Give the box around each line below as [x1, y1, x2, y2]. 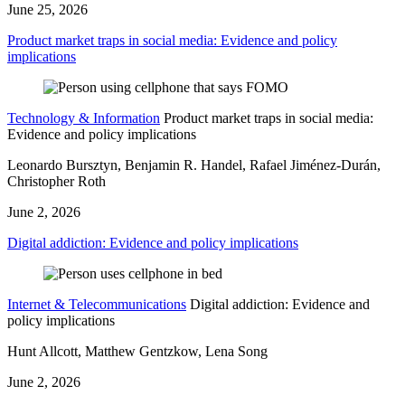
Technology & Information [7, 109, 160, 126]
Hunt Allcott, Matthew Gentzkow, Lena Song [7, 343, 268, 359]
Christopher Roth [7, 173, 106, 189]
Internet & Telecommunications [7, 296, 186, 312]
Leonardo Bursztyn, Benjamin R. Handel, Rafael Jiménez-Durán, [7, 156, 381, 173]
